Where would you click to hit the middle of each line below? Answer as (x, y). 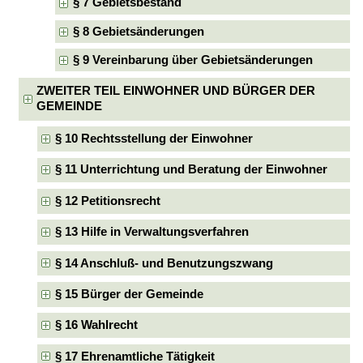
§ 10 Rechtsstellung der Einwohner (154, 139)
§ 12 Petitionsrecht (107, 201)
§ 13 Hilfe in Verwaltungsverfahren (152, 232)
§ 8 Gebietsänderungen (139, 31)
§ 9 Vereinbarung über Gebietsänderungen (193, 60)
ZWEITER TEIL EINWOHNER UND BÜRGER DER (176, 91)
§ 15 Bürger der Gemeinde (129, 294)
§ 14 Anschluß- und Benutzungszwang (164, 263)
